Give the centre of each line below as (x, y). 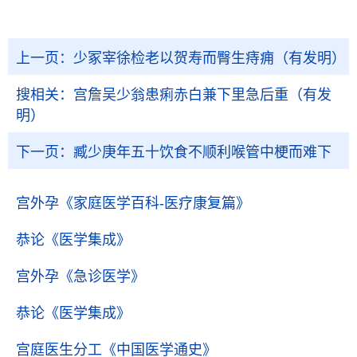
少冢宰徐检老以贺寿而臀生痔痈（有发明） (210, 58)
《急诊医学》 (102, 277)
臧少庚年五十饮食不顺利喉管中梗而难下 (202, 152)
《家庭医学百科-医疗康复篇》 (155, 203)
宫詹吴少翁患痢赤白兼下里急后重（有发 (202, 95)
